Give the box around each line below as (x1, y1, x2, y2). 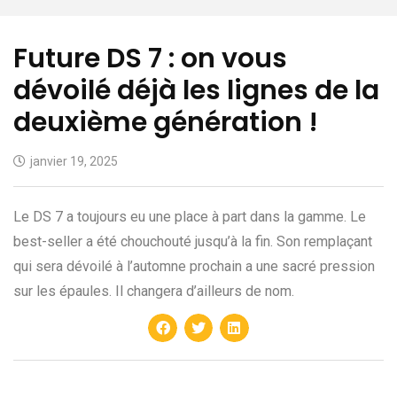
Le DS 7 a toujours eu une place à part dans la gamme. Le (13, 207, 366, 225)
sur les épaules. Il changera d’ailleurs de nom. (13, 282, 294, 300)
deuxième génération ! (13, 103, 318, 141)
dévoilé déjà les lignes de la (13, 71, 379, 109)
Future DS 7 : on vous (13, 39, 287, 77)
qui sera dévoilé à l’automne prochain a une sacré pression (13, 257, 375, 275)
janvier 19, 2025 (30, 153, 118, 168)
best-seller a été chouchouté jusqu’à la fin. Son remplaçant (13, 232, 372, 250)
